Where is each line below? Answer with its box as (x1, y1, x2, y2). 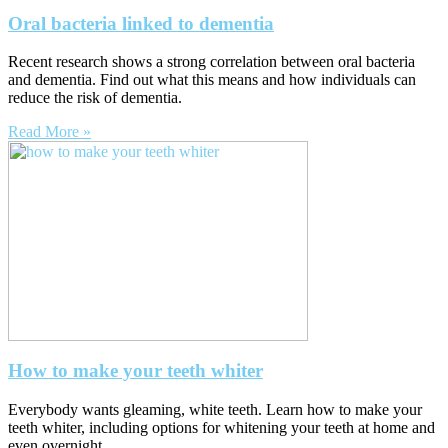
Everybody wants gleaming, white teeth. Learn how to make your (8, 400, 422, 418)
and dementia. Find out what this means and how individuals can (8, 71, 416, 89)
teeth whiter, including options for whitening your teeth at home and (8, 418, 435, 436)
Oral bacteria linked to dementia (8, 12, 274, 34)
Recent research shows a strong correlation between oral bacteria (8, 53, 415, 71)
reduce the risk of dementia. (8, 89, 182, 107)
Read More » (8, 123, 91, 141)
